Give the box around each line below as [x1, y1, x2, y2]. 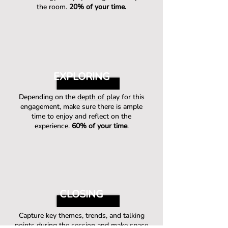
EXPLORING [53, 70, 110, 83]
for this [119, 92, 145, 102]
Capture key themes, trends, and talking [18, 211, 145, 220]
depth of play [77, 92, 120, 102]
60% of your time [71, 121, 127, 131]
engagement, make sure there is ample [20, 102, 142, 111]
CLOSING [60, 187, 103, 201]
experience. [34, 121, 72, 131]
